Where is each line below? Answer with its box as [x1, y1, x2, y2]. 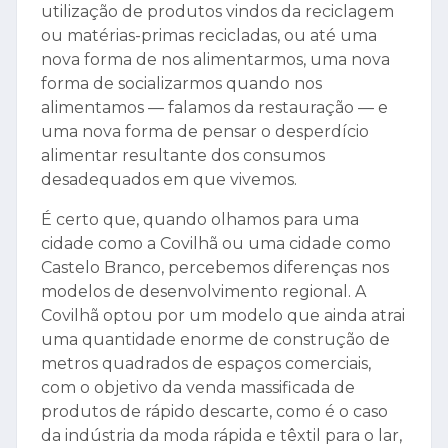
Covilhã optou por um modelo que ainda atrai [41, 306, 405, 326]
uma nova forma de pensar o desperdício [41, 122, 369, 142]
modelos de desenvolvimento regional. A [41, 282, 366, 302]
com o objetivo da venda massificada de [41, 378, 355, 398]
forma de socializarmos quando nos [41, 74, 322, 94]
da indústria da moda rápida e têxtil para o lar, [41, 426, 402, 446]
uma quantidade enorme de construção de [41, 330, 390, 350]
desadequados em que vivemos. [41, 170, 297, 190]
